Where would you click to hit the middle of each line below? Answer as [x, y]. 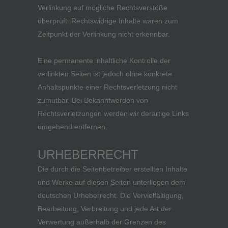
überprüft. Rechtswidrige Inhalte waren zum [108, 21]
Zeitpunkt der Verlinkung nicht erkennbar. [104, 34]
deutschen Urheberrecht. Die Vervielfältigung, [111, 195]
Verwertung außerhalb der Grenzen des [102, 222]
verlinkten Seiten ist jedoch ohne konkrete [105, 74]
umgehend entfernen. [73, 127]
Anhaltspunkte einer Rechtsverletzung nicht [107, 87]
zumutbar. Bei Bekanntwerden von [93, 100]
